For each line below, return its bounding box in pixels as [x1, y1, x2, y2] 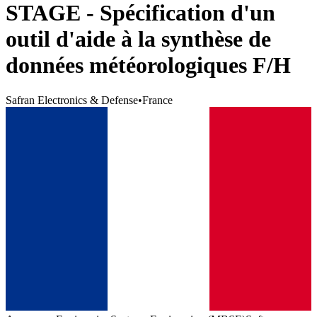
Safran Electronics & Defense [6, 93, 138, 106]
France [142, 93, 173, 106]
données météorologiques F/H [6, 52, 291, 79]
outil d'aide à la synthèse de [6, 26, 271, 52]
